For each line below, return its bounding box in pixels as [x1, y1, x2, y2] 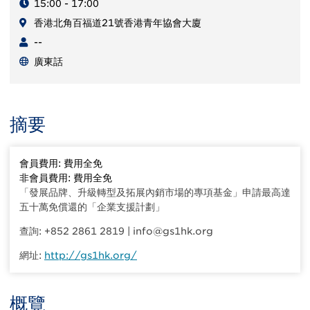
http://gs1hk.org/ [44, 250, 137, 262]
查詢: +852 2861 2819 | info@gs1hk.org [19, 226, 213, 237]
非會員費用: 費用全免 [19, 172, 112, 184]
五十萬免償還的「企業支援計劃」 [19, 201, 165, 213]
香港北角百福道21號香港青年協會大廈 [34, 17, 201, 29]
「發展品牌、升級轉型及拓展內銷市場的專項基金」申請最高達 [19, 187, 291, 199]
